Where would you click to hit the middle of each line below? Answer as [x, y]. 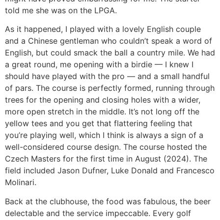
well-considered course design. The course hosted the [106, 147]
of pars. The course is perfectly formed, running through [110, 88]
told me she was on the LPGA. [61, 10]
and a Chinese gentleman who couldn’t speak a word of [109, 41]
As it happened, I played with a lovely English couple [103, 29]
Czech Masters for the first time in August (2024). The [106, 159]
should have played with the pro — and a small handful [107, 76]
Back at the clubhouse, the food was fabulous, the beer [108, 201]
